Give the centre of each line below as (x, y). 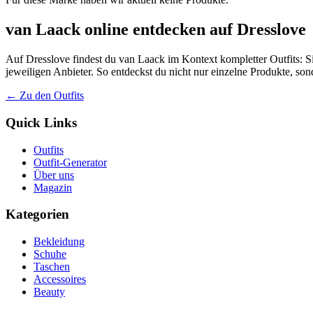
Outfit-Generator (70, 162)
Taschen (52, 267)
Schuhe (50, 254)
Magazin (53, 187)
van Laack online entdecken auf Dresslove (156, 30)
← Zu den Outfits (45, 96)
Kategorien (37, 214)
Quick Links (41, 122)
